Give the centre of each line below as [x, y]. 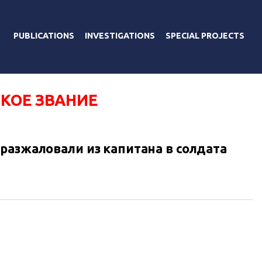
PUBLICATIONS [44, 35]
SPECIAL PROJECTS [205, 35]
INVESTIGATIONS [120, 35]
